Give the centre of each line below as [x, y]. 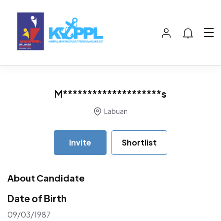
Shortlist [140, 142]
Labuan [115, 111]
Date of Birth [37, 198]
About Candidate [46, 178]
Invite [80, 142]
